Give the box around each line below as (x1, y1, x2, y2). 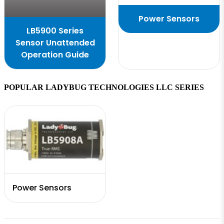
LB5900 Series (26, 24, 83, 36)
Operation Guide (21, 48, 89, 60)
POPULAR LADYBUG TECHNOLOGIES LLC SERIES (4, 82, 204, 91)
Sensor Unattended (15, 36, 95, 48)
